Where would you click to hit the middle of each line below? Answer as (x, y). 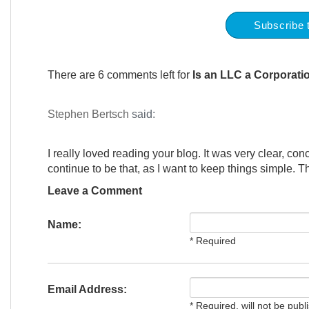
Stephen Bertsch (88, 114)
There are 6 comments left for (120, 75)
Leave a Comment (94, 191)
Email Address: (87, 289)
